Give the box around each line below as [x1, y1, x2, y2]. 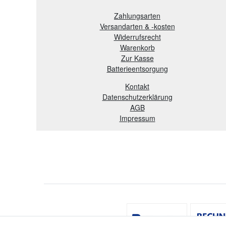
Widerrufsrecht [114, 31, 161, 42]
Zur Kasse [121, 52, 154, 63]
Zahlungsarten [114, 10, 160, 21]
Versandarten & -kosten [99, 21, 175, 31]
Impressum [119, 112, 155, 123]
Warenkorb [120, 42, 155, 52]
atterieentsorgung [111, 63, 168, 74]
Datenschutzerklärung [102, 91, 173, 102]
